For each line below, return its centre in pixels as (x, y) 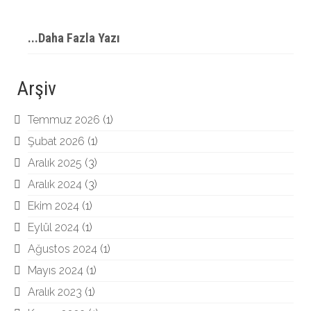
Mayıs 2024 (56, 270)
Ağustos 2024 (62, 249)
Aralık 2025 (55, 163)
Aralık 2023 (55, 292)
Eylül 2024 (53, 227)
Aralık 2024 (55, 184)
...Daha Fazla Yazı (74, 38)
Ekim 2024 (53, 206)
